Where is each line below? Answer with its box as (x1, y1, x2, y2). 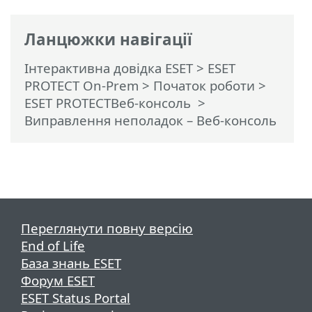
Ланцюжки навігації (24, 29, 192, 51)
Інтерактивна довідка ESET (24, 58, 193, 77)
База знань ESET (21, 253, 121, 272)
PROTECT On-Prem (24, 76, 139, 94)
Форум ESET (21, 271, 95, 289)
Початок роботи (153, 76, 255, 94)
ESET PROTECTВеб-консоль (24, 93, 194, 111)
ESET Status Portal (21, 288, 130, 306)
